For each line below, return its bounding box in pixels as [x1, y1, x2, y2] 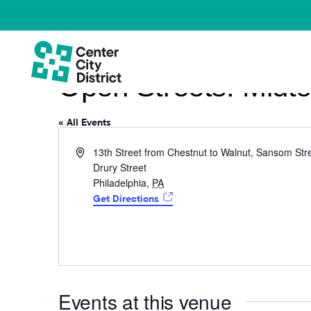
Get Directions [93, 192, 160, 205]
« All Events [58, 116, 111, 128]
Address [75, 144, 111, 158]
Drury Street [93, 160, 147, 174]
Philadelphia [93, 176, 147, 190]
